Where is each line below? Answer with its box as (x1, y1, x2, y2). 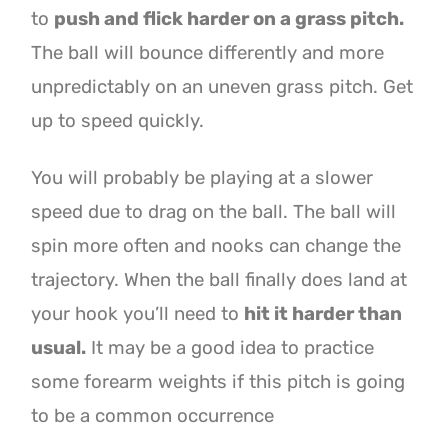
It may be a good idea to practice (86, 336, 375, 359)
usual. (31, 336, 87, 359)
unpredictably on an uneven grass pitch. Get (31, 76, 414, 99)
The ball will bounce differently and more (31, 42, 385, 65)
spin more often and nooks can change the (31, 234, 402, 257)
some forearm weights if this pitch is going (31, 370, 406, 393)
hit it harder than (244, 302, 403, 325)
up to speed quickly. (31, 110, 205, 133)
